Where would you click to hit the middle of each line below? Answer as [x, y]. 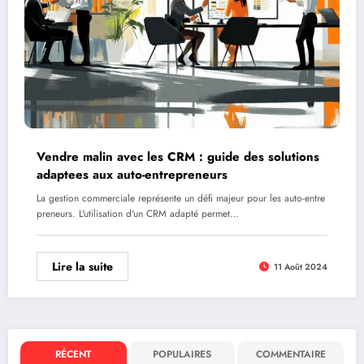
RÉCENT [74, 354]
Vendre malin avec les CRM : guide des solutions [178, 157]
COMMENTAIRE [290, 354]
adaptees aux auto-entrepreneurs [132, 175]
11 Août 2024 [301, 266]
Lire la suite [82, 267]
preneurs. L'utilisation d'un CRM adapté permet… [138, 214]
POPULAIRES [182, 354]
